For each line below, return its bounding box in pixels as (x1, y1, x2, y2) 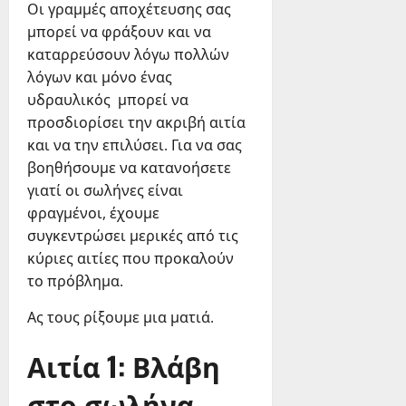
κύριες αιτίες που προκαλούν (27, 248, 234, 269)
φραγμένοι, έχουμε (27, 203, 159, 224)
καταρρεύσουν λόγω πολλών (27, 44, 229, 65)
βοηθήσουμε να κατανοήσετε (27, 158, 231, 179)
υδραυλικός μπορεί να (27, 90, 188, 111)
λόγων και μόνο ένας (27, 67, 172, 88)
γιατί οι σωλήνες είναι (27, 180, 183, 201)
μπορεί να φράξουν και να (27, 22, 211, 43)
